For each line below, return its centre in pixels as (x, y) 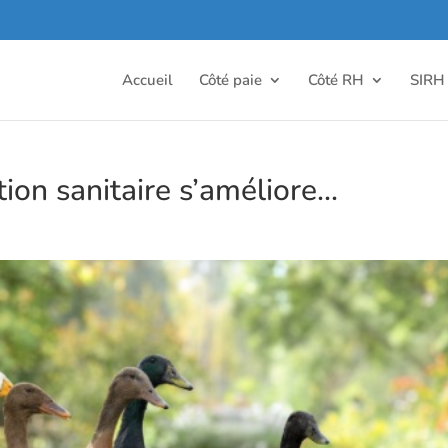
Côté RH (336, 79)
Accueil (147, 79)
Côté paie (230, 79)
